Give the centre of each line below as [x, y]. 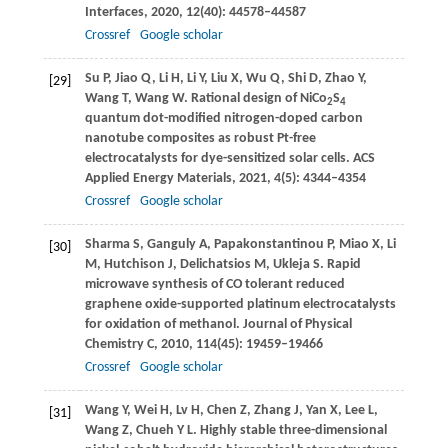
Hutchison [134, 265]
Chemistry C [119, 345]
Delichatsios [215, 265]
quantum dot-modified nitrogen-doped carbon [223, 119]
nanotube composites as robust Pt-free [200, 139]
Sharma [107, 245]
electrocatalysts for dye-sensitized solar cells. [218, 159]
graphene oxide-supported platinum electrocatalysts [240, 305]
